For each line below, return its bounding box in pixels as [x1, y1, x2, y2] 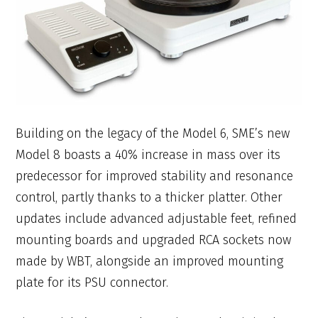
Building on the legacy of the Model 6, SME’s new [16, 126, 290, 142]
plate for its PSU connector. [16, 275, 169, 291]
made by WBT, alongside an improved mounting [16, 253, 284, 270]
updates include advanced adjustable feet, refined [16, 211, 297, 227]
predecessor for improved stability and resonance [16, 168, 294, 185]
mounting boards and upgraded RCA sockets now [16, 232, 292, 248]
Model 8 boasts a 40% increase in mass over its [16, 147, 281, 163]
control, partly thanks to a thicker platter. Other [16, 190, 283, 206]
